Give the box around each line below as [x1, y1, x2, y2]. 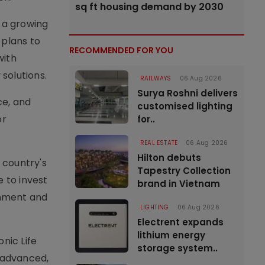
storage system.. [137, 242, 218, 254]
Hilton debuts [137, 151, 201, 164]
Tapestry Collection [137, 164, 231, 177]
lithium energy [137, 229, 205, 241]
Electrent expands [137, 216, 224, 228]
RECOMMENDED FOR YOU [69, 44, 173, 56]
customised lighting [137, 100, 232, 112]
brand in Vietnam [137, 177, 220, 190]
